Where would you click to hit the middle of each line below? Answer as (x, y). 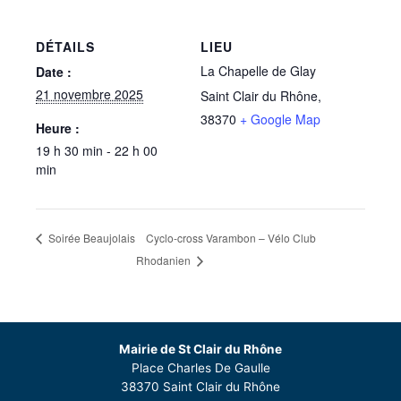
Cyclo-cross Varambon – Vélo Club (230, 237)
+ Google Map (280, 119)
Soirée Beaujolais (90, 238)
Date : (54, 72)
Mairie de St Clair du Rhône (200, 349)
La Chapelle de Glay (258, 71)
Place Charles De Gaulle (200, 367)
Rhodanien (164, 260)
